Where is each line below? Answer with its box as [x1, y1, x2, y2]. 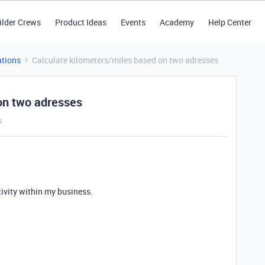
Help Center [208, 17, 251, 28]
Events [120, 17, 146, 28]
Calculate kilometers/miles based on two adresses [32, 54, 218, 66]
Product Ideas [54, 17, 106, 28]
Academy [159, 17, 194, 28]
